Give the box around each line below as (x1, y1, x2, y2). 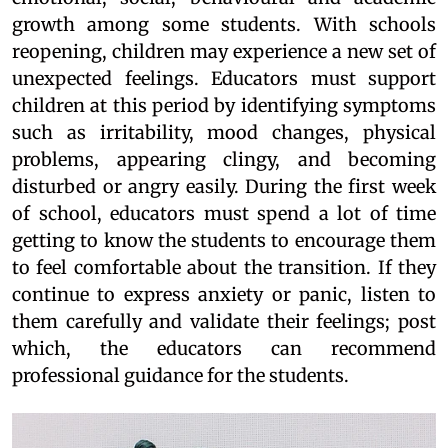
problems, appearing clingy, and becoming (12, 148, 436, 172)
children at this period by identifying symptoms (12, 94, 436, 118)
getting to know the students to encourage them (12, 229, 436, 253)
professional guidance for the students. (12, 364, 349, 388)
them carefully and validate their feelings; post (12, 310, 436, 334)
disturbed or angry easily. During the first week (12, 175, 436, 199)
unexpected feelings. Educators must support (12, 67, 436, 91)
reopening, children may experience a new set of (12, 40, 436, 64)
